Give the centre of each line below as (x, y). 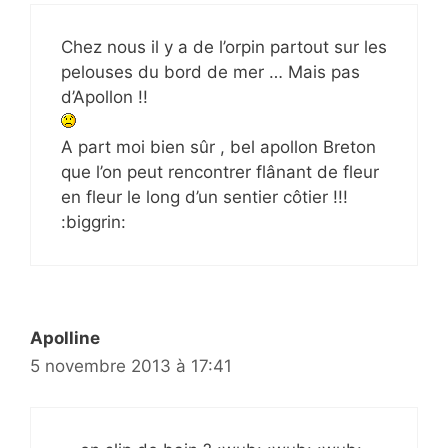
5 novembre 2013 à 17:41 (131, 366)
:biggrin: (93, 222)
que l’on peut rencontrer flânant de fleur (220, 172)
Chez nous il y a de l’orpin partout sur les (224, 47)
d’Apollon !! (104, 97)
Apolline (65, 338)
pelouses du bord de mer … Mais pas (210, 72)
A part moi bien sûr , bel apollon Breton (218, 147)
